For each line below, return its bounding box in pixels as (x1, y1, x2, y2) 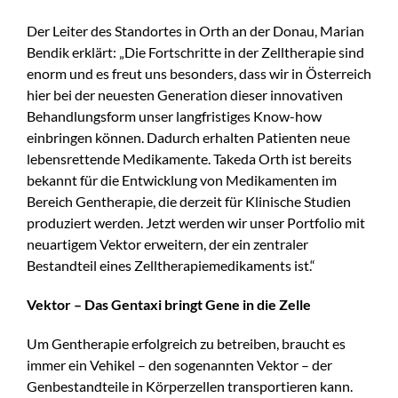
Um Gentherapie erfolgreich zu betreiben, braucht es (27, 335, 346, 352)
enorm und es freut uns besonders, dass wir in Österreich (27, 65, 371, 82)
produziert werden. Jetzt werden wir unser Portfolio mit (27, 214, 365, 231)
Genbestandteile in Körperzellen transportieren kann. (27, 378, 353, 394)
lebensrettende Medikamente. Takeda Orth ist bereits (27, 150, 352, 167)
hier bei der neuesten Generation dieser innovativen (27, 86, 343, 103)
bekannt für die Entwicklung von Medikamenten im (27, 171, 337, 188)
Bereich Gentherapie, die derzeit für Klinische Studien (27, 193, 351, 210)
